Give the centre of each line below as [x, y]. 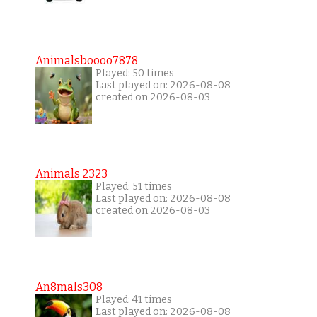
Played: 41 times [133, 299]
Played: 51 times [133, 186]
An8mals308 [69, 287]
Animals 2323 [71, 173]
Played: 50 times [134, 73]
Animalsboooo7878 [86, 60]
